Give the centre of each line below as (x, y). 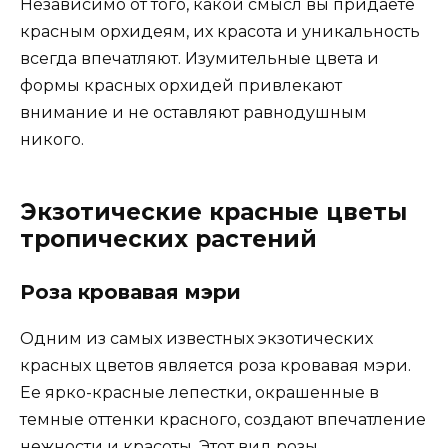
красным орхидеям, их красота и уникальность (220, 32)
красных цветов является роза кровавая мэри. (215, 366)
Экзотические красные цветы (213, 212)
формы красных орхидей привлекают (181, 86)
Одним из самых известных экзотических (196, 339)
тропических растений (168, 239)
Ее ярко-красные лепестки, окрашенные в (199, 393)
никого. (52, 140)
